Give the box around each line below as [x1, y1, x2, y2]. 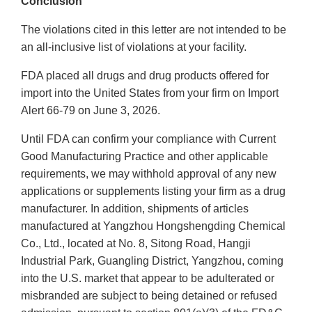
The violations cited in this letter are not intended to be [21, 24, 286, 36]
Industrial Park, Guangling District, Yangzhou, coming [21, 255, 283, 267]
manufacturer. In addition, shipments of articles [21, 203, 249, 215]
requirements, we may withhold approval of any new [21, 168, 276, 180]
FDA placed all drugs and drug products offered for [21, 70, 269, 82]
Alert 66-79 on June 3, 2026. [21, 104, 160, 117]
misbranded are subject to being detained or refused [21, 290, 277, 302]
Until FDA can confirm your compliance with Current [21, 133, 276, 146]
